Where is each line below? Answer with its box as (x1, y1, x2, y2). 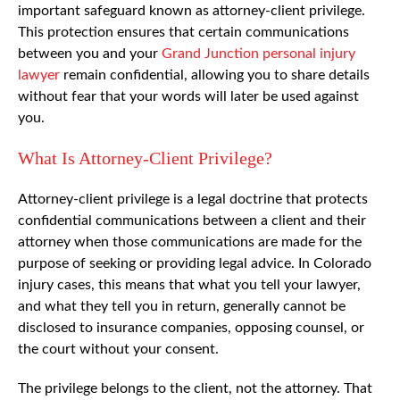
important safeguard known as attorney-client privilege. (18, 3, 365, 18)
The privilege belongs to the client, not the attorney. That (18, 380, 372, 396)
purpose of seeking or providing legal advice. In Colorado (18, 255, 371, 271)
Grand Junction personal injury (162, 46, 355, 61)
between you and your (18, 46, 162, 61)
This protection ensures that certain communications (18, 24, 349, 39)
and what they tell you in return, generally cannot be (18, 298, 346, 313)
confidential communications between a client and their (18, 212, 366, 228)
